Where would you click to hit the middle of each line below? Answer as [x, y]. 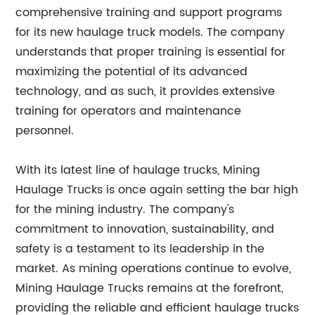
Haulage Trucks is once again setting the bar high [157, 189]
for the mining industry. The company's [125, 209]
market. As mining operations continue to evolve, [154, 268]
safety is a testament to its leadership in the [140, 249]
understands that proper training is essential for [151, 52]
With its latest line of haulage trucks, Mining [138, 170]
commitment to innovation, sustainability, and [145, 229]
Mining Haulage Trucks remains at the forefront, [150, 288]
